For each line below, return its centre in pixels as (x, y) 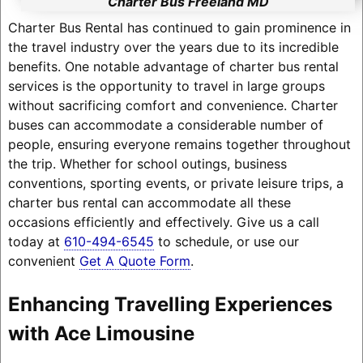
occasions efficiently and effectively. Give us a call (163, 222)
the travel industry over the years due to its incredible (173, 47)
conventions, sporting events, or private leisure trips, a (175, 183)
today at (36, 241)
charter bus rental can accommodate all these (149, 202)
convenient (43, 261)
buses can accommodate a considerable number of (165, 124)
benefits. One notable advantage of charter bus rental (173, 66)
